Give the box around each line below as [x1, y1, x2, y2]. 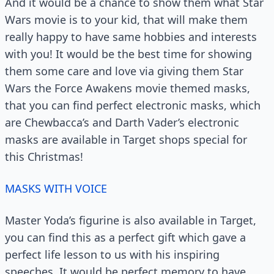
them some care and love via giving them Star [5, 64, 243, 79]
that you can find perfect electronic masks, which [5, 98, 261, 113]
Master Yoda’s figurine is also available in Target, [5, 213, 256, 228]
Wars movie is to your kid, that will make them [5, 12, 248, 28]
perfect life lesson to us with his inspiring [5, 247, 220, 262]
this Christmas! [5, 149, 83, 165]
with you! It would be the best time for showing [5, 46, 252, 62]
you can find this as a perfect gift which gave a [5, 230, 246, 245]
